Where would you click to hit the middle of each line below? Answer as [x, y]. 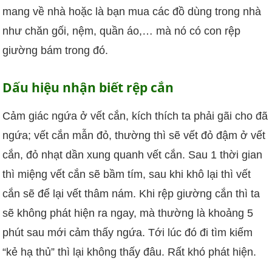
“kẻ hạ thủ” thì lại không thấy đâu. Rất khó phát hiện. [130, 252]
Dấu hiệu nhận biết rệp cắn [88, 87]
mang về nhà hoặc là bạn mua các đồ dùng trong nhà [132, 12]
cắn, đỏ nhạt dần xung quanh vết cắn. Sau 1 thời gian [133, 155]
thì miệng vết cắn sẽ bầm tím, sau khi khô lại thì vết [127, 175]
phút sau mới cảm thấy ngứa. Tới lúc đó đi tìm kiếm [128, 233]
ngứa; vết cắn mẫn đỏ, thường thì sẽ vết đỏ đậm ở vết [134, 136]
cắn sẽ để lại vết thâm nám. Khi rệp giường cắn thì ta [131, 194]
